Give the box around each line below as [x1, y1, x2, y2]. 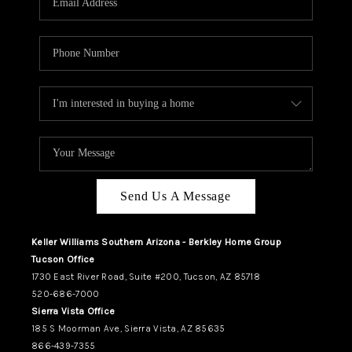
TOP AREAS [142, 166, 283, 186]
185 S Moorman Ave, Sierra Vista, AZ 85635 [31, 323, 225, 335]
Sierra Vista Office [31, 306, 115, 317]
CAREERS [192, 31, 305, 51]
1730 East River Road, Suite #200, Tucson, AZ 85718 [31, 271, 260, 283]
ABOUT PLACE [131, 64, 305, 85]
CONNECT [186, 98, 305, 119]
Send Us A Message [120, 189, 232, 203]
